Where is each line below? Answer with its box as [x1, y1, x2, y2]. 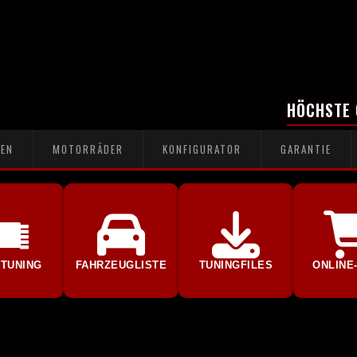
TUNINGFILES [198, 258, 273, 271]
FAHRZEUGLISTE [75, 258, 167, 271]
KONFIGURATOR [163, 141, 241, 157]
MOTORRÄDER [53, 141, 124, 157]
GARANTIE [280, 141, 331, 157]
